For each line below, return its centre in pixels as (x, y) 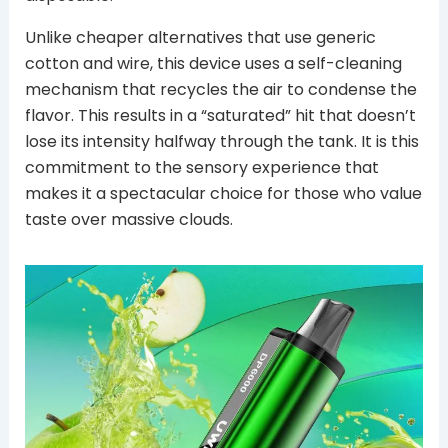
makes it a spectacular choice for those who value (223, 193)
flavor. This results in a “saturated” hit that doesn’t (220, 115)
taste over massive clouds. (128, 219)
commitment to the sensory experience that (201, 167)
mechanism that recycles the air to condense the (220, 89)
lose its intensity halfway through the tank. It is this (221, 141)
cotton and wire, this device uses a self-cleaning (213, 63)
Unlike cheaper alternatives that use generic (200, 37)
